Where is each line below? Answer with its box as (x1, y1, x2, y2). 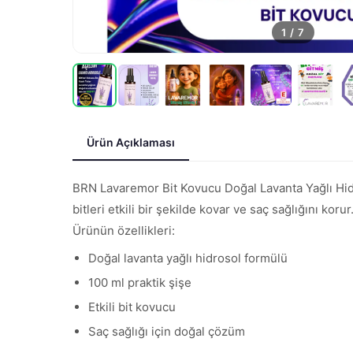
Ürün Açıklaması (87, 136, 175, 149)
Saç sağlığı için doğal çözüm (88, 324, 245, 339)
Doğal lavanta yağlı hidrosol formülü (88, 251, 288, 266)
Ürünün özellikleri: (72, 223, 175, 238)
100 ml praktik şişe (88, 275, 191, 290)
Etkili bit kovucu (88, 299, 176, 314)
